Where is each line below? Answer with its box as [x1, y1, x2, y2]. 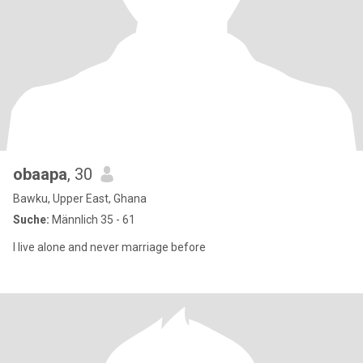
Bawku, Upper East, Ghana [13, 192, 147, 205]
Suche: [13, 213, 49, 226]
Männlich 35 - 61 [49, 213, 135, 226]
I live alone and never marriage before [13, 241, 206, 254]
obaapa [13, 164, 67, 184]
